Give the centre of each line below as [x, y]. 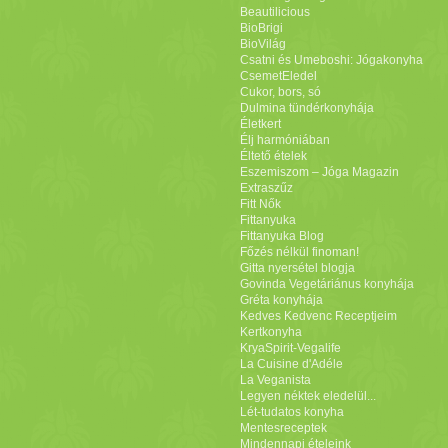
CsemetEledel [278, 76]
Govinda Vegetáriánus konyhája [326, 284]
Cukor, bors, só [280, 92]
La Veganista [275, 380]
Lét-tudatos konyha [291, 412]
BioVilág [262, 44]
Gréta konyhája [281, 300]
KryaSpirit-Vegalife [290, 348]
